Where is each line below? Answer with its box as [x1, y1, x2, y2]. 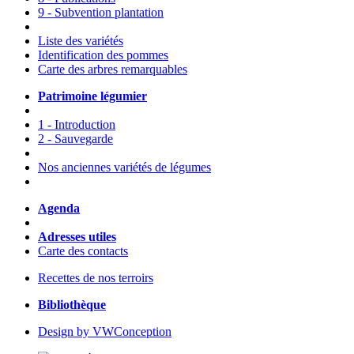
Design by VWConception [38, 325, 171, 339]
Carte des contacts [38, 244, 128, 258]
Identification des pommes [38, 48, 168, 62]
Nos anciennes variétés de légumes [38, 160, 211, 175]
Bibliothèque [38, 298, 106, 312]
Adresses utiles [38, 230, 116, 244]
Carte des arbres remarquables [38, 62, 187, 77]
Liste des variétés [38, 34, 123, 48]
